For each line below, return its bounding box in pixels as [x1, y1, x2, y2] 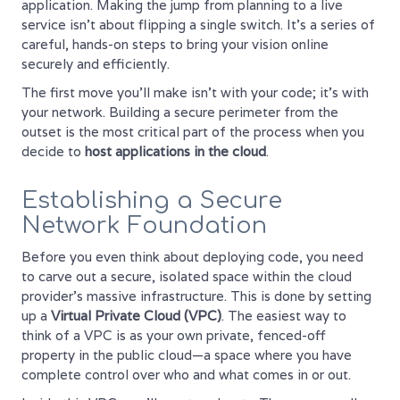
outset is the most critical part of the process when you [21, 122, 364, 140]
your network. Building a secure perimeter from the [21, 103, 338, 121]
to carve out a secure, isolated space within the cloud [21, 267, 352, 285]
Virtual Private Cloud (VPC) [51, 306, 221, 324]
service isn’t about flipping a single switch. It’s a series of [21, 15, 375, 33]
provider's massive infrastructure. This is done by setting [21, 287, 371, 304]
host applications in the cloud [85, 142, 266, 160]
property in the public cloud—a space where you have [21, 346, 352, 363]
